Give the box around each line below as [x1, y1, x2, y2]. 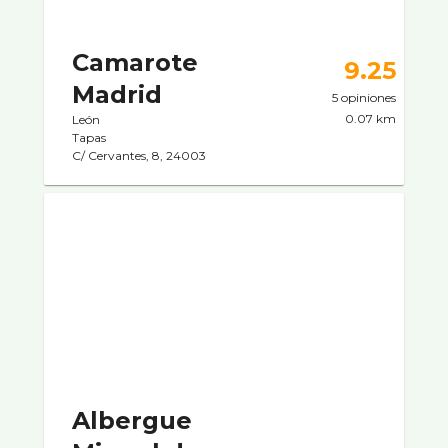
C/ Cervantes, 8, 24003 [72, 147, 206, 163]
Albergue [72, 405, 192, 435]
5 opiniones [332, 89, 396, 105]
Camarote [72, 47, 198, 77]
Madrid [72, 79, 162, 109]
